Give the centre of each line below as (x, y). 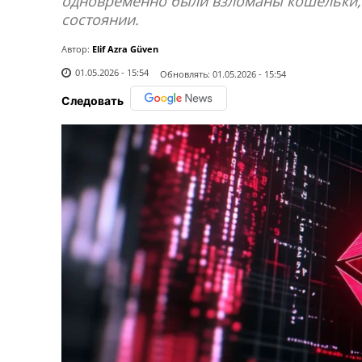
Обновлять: (185, 74)
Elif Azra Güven (125, 49)
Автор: (76, 49)
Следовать (93, 100)
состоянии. (100, 20)
